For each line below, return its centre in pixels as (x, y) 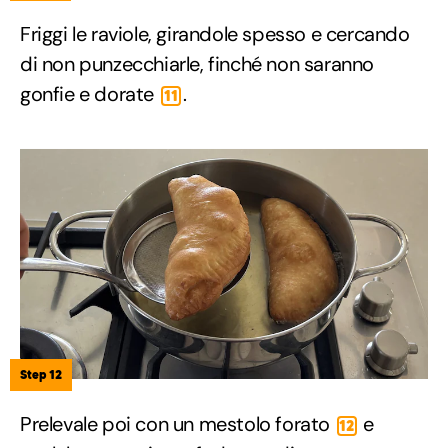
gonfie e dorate (89, 93)
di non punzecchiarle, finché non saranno (197, 63)
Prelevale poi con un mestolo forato (177, 424)
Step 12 (41, 375)
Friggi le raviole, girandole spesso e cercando (215, 33)
